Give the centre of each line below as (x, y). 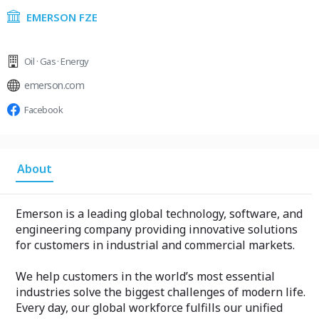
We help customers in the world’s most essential (145, 276)
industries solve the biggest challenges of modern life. (161, 292)
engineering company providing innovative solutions (157, 229)
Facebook (43, 110)
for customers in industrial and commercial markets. (155, 245)
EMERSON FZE (62, 17)
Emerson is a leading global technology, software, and (159, 214)
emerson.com (54, 85)
